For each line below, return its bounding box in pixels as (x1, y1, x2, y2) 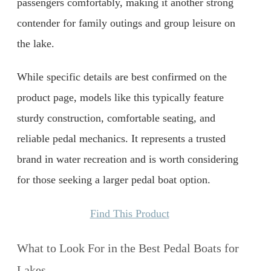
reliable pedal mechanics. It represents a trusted (17, 132, 226, 145)
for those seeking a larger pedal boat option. (17, 174, 211, 186)
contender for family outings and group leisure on (17, 16, 235, 29)
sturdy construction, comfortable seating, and (17, 112, 215, 125)
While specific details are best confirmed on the (17, 71, 227, 83)
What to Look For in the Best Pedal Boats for (17, 241, 239, 255)
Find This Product (90, 207, 169, 220)
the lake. (17, 37, 54, 50)
